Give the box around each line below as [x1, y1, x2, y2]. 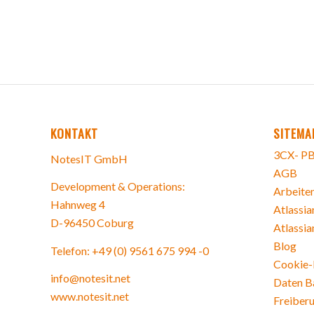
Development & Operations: [50, 179, 185, 193]
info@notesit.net [50, 271, 130, 285]
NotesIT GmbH [50, 151, 128, 165]
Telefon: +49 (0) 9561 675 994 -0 [50, 243, 209, 257]
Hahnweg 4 [50, 198, 105, 212]
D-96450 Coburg [50, 216, 134, 230]
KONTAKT [50, 123, 98, 142]
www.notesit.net [50, 289, 129, 303]
